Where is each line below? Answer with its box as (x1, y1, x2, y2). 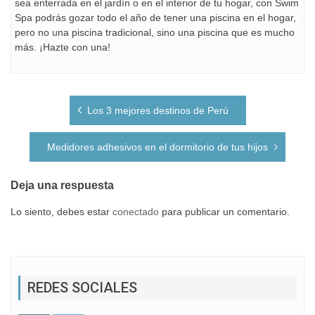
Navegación (10, 90, 94, 107)
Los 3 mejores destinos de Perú (86, 104, 229, 116)
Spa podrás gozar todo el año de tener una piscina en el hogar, (15, 11, 296, 23)
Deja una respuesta (11, 178, 114, 191)
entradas (10, 134, 72, 150)
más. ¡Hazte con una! (15, 41, 110, 53)
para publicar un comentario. (159, 206, 290, 218)
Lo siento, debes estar (11, 206, 112, 218)
